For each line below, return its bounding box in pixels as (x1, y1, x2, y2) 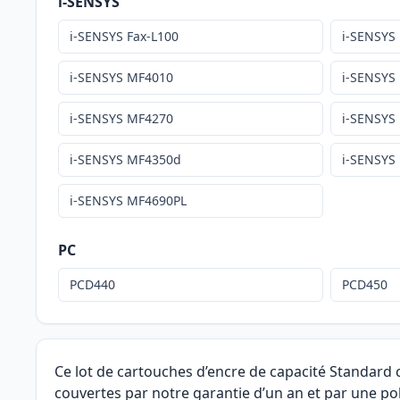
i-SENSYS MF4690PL (70, 192, 187, 210)
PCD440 (70, 276, 115, 294)
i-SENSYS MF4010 (70, 69, 173, 87)
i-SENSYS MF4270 (70, 110, 173, 128)
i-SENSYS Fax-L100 (70, 28, 179, 46)
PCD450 (342, 276, 388, 294)
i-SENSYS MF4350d (70, 151, 181, 169)
